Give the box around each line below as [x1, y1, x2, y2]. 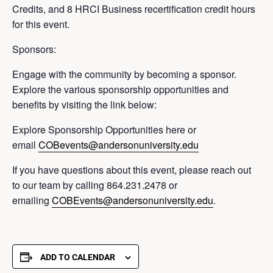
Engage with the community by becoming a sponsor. [12, 67, 236, 82]
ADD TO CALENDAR [40, 252, 115, 263]
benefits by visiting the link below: [12, 97, 157, 112]
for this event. [12, 17, 69, 32]
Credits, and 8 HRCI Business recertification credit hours [12, 2, 255, 16]
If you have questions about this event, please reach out [12, 163, 251, 177]
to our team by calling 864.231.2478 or [12, 178, 177, 193]
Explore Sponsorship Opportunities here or [12, 122, 196, 137]
